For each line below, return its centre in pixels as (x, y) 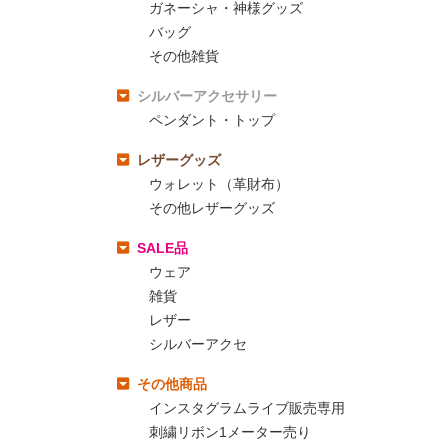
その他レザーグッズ (212, 207)
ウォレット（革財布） (219, 183)
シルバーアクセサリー (207, 95)
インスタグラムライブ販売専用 (247, 407)
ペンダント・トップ (212, 119)
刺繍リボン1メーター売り (230, 431)
